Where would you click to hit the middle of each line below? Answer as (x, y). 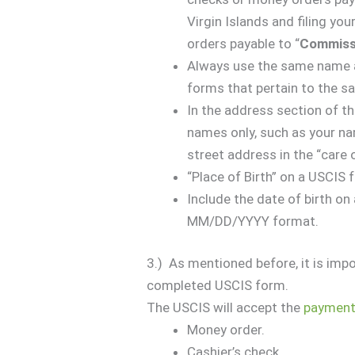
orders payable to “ (244, 43)
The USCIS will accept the (225, 307)
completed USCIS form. (218, 285)
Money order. (226, 330)
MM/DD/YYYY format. (253, 221)
